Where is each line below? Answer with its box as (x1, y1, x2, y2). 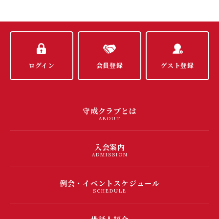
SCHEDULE (93, 187, 127, 194)
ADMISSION (91, 151, 129, 158)
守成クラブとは (83, 105, 137, 116)
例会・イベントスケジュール (59, 177, 160, 188)
